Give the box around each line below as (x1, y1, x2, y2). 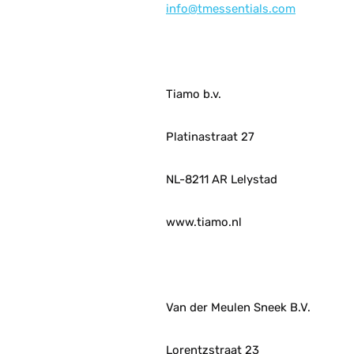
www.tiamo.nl (166, 215, 242, 229)
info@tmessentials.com (166, 2, 296, 16)
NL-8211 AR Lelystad (166, 172, 277, 186)
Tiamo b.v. (166, 87, 221, 101)
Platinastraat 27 (166, 130, 254, 144)
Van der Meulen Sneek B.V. (166, 300, 311, 314)
